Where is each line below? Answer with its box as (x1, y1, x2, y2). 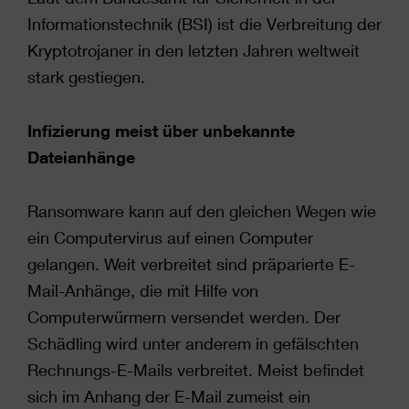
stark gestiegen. (27, 67, 145, 87)
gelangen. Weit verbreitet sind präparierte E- (27, 254, 355, 274)
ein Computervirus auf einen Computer (27, 227, 313, 247)
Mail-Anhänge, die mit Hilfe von (27, 280, 258, 300)
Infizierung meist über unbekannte (27, 121, 295, 141)
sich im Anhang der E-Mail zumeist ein (27, 386, 310, 406)
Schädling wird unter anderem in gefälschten (27, 333, 359, 353)
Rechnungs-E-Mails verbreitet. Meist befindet (27, 360, 364, 380)
